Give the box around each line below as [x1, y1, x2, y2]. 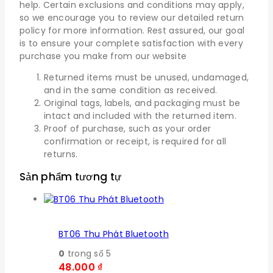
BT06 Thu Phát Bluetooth [58, 227, 169, 240]
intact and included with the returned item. [44, 109, 236, 122]
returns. [44, 147, 78, 160]
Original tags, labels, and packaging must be [44, 96, 241, 109]
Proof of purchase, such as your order [44, 122, 211, 135]
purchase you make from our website [19, 49, 187, 62]
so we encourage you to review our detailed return [19, 11, 244, 24]
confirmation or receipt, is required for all [44, 135, 227, 147]
